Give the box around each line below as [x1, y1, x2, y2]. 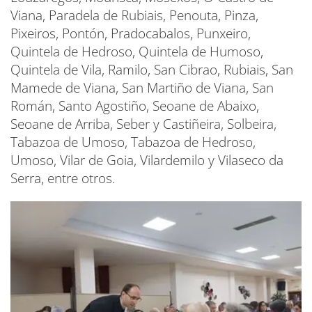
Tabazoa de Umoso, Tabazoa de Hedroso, [10, 132, 256, 151]
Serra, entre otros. [10, 169, 116, 187]
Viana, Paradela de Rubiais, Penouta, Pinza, [10, 6, 258, 24]
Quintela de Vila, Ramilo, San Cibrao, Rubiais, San [10, 60, 293, 79]
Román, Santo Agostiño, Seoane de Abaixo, [10, 96, 259, 115]
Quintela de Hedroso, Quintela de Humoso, [10, 42, 263, 61]
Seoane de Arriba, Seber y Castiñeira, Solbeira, [10, 114, 276, 133]
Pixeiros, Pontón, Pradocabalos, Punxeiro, [10, 24, 251, 42]
